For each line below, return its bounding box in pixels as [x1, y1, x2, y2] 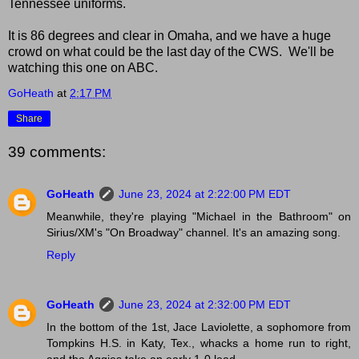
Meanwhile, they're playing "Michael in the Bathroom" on [46, 209, 351, 223]
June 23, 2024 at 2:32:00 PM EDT [119, 297, 291, 311]
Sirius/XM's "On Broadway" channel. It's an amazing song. [46, 225, 341, 239]
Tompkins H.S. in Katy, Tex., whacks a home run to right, [46, 336, 351, 349]
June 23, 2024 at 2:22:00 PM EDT [119, 187, 291, 200]
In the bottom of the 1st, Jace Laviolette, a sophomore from [46, 320, 351, 333]
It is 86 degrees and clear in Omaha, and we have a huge [8, 28, 331, 42]
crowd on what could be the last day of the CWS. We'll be [8, 44, 334, 58]
